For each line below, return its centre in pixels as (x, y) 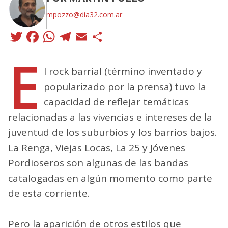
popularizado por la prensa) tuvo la (125, 86)
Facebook (79, 36)
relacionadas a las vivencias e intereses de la (110, 117)
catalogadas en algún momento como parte (110, 178)
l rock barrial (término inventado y (123, 71)
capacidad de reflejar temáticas (116, 102)
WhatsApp (99, 36)
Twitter (51, 36)
